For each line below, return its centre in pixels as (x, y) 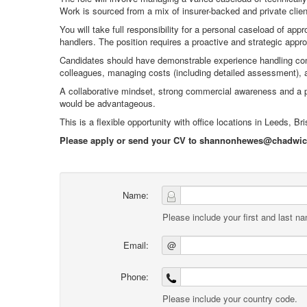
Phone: (135, 277)
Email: (136, 245)
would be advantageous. (108, 103)
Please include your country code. (230, 298)
